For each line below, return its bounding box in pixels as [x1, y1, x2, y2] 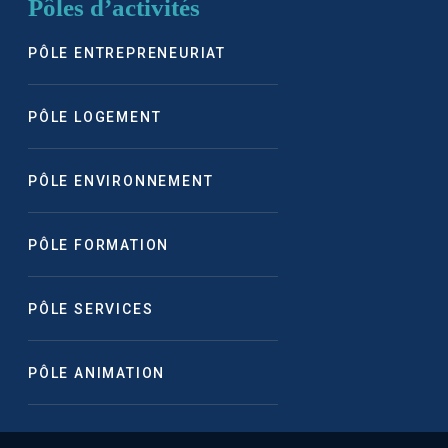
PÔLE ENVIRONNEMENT [27, 172, 214, 189]
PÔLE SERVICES [27, 300, 154, 317]
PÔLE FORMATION [27, 236, 170, 253]
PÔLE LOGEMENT [27, 108, 162, 125]
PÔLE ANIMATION [27, 364, 166, 381]
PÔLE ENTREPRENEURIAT [27, 44, 226, 61]
